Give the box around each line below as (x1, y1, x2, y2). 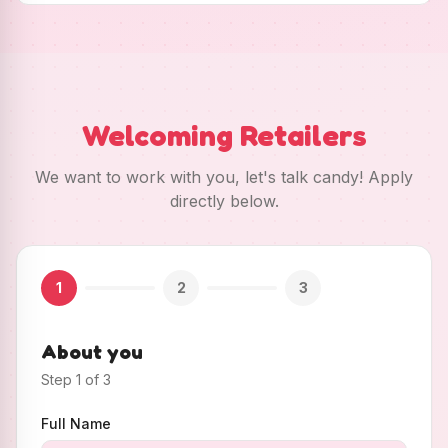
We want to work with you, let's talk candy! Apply (35, 167, 413, 187)
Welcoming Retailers (81, 117, 367, 153)
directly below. (169, 191, 279, 211)
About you (41, 340, 143, 364)
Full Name (41, 415, 111, 432)
